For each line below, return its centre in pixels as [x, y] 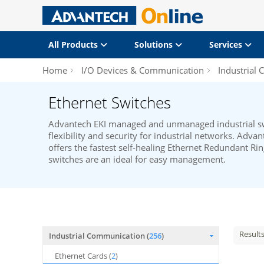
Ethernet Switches [110, 103]
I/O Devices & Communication [143, 70]
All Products [74, 44]
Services [227, 44]
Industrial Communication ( [99, 236]
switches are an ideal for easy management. [137, 159]
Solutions [154, 44]
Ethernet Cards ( [83, 256]
